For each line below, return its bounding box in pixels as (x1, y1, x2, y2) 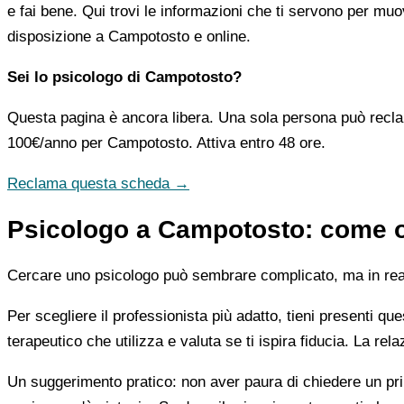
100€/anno (7, 133, 77, 151)
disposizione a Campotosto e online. (7, 27, 251, 45)
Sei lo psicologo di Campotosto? (7, 68, 242, 86)
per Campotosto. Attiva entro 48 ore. (77, 133, 326, 151)
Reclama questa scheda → (7, 174, 189, 192)
